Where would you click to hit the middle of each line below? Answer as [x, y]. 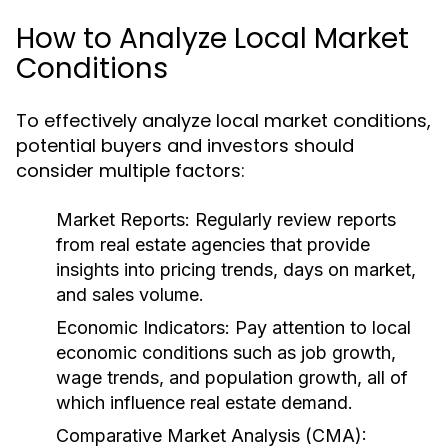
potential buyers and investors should [185, 145]
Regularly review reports [293, 219]
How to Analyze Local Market [212, 38]
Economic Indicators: [143, 327]
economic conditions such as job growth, [226, 352]
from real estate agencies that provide [213, 244]
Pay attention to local [320, 327]
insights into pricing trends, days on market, [236, 269]
